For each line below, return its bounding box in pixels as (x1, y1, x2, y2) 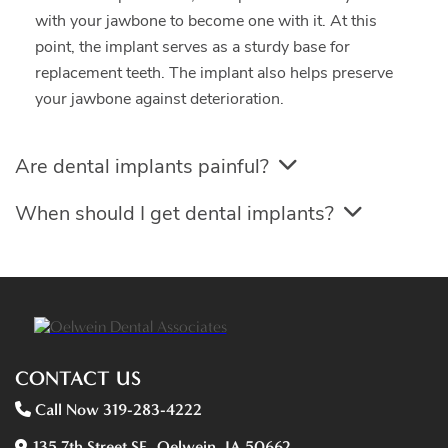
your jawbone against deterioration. (35, 87, 284, 110)
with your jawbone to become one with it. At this (35, 9, 377, 32)
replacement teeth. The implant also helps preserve (35, 61, 393, 84)
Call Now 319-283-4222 (31, 399, 202, 419)
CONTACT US (15, 365, 141, 390)
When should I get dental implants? (15, 199, 334, 227)
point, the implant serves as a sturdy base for (35, 35, 350, 58)
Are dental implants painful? (15, 152, 269, 180)
